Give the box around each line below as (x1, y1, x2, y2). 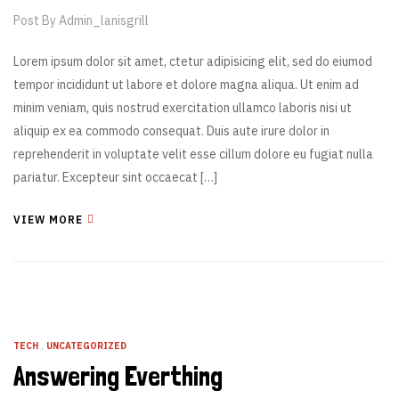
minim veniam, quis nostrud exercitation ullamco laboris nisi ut (13, 100, 352, 116)
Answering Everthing (13, 361, 223, 392)
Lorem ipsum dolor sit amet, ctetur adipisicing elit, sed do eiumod (13, 53, 372, 69)
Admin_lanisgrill (59, 12, 149, 28)
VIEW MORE (13, 213, 83, 226)
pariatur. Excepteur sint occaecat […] (13, 169, 217, 185)
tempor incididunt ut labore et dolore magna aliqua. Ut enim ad (13, 77, 359, 93)
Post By (13, 12, 59, 28)
